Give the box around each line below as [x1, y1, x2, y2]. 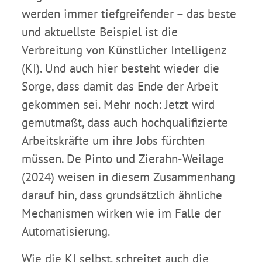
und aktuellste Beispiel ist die [22, 24, 178, 40]
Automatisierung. [22, 223, 111, 240]
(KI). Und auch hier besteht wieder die [22, 60, 219, 77]
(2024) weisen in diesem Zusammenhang [22, 169, 235, 185]
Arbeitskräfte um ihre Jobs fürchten [22, 133, 205, 149]
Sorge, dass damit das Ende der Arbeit [22, 78, 218, 95]
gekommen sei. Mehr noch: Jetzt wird [22, 96, 215, 113]
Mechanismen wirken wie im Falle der [22, 205, 221, 222]
